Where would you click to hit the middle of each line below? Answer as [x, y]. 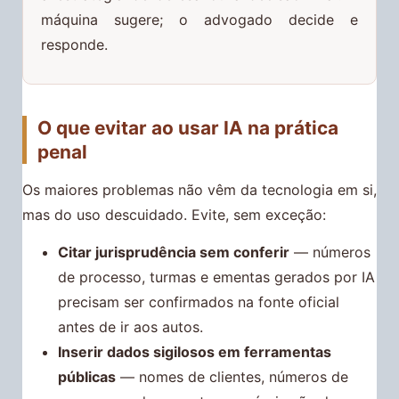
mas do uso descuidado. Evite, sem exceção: [174, 214]
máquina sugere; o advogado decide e [199, 19]
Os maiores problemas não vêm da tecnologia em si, [199, 189]
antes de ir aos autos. [130, 326]
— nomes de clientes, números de [232, 376]
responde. [74, 44]
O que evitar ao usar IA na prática [188, 128]
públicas [87, 376]
